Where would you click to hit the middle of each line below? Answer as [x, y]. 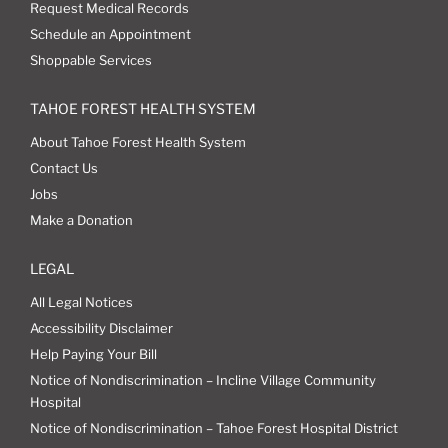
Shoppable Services [90, 59]
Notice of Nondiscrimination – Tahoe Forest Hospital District [213, 427]
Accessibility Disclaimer [101, 327]
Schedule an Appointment [110, 33]
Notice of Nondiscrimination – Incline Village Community [202, 379]
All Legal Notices [81, 301]
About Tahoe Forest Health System [137, 141]
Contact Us [63, 167]
